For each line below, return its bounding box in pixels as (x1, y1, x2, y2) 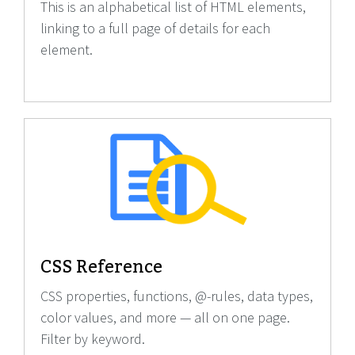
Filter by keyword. (40, 330, 145, 349)
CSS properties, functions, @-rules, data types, (40, 287, 313, 306)
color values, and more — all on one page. (40, 308, 290, 327)
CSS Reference (40, 250, 162, 284)
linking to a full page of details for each (40, 19, 270, 38)
